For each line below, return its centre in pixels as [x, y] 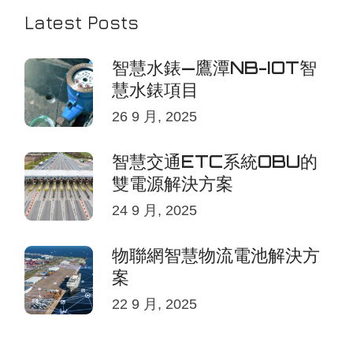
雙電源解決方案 [173, 183]
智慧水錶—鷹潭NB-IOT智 [215, 67]
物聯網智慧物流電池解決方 [216, 255]
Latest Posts [82, 22]
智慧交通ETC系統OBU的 [215, 161]
